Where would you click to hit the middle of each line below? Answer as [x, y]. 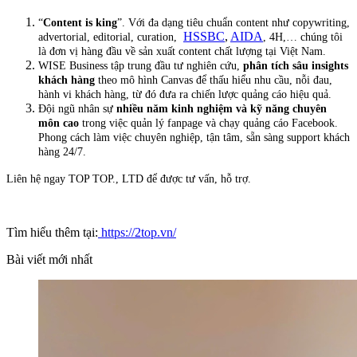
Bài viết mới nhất [49, 260]
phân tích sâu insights [296, 66]
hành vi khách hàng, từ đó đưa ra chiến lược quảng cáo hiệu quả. [185, 95]
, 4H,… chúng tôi [303, 37]
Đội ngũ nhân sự [77, 109]
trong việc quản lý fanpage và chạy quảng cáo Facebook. [210, 124]
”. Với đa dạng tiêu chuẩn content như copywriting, [233, 23]
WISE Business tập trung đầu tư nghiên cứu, [141, 66]
